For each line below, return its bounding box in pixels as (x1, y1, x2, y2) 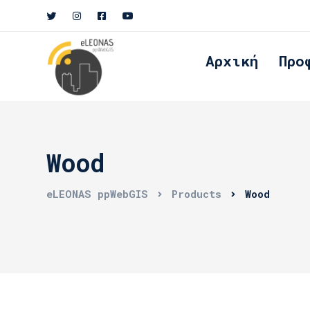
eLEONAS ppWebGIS (46, 187, 148, 201)
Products (172, 187, 221, 201)
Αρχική (205, 51, 258, 71)
